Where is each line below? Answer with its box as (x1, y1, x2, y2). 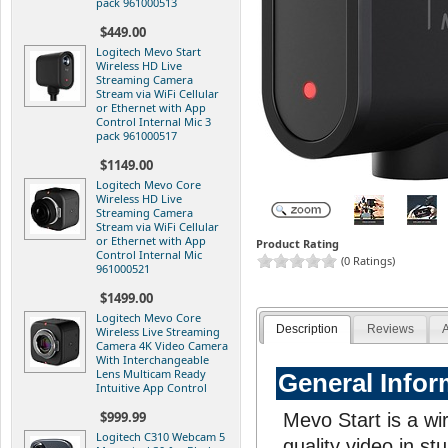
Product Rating (256, 235, 339, 251)
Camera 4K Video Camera (96, 337, 228, 353)
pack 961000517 (96, 127, 177, 143)
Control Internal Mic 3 (96, 113, 211, 129)
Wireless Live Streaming (96, 323, 220, 339)
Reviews (366, 322, 414, 337)
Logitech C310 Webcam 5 (96, 428, 225, 444)
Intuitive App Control (96, 379, 207, 395)
